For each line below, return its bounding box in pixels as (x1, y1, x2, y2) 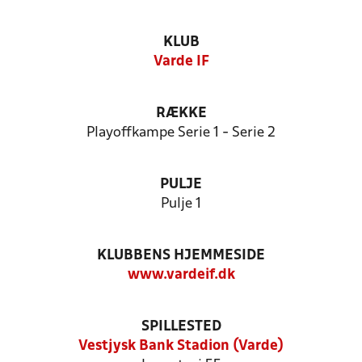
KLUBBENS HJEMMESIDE (97, 249, 265, 263)
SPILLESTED (141, 320, 221, 334)
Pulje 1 (161, 197, 201, 211)
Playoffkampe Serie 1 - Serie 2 (86, 126, 276, 140)
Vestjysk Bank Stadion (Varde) (78, 339, 284, 353)
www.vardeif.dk (127, 268, 235, 282)
